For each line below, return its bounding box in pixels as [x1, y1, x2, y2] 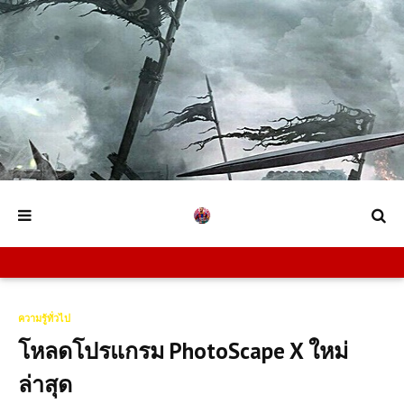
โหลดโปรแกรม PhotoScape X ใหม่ [18, 336, 348, 365]
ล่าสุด [18, 370, 72, 399]
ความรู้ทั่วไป [18, 312, 70, 325]
